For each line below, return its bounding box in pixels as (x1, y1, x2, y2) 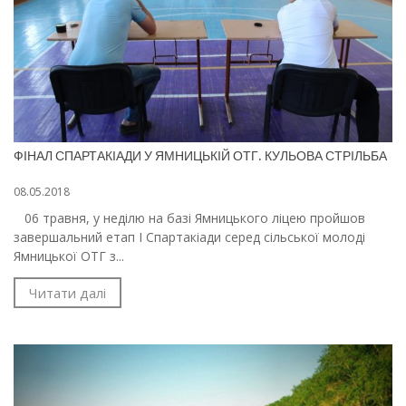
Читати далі (29, 283, 106, 302)
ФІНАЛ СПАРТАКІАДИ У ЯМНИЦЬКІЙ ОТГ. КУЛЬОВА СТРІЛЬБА (14, 147, 387, 164)
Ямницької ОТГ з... (14, 246, 124, 265)
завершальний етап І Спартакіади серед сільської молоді (14, 227, 365, 246)
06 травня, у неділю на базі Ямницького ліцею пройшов (14, 208, 365, 227)
